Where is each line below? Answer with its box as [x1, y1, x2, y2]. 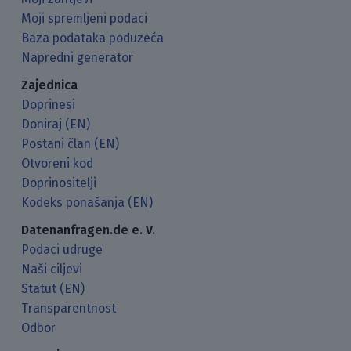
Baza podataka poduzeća [21, 30, 165, 45]
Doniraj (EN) [21, 116, 91, 132]
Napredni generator [21, 49, 134, 65]
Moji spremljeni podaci [21, 10, 148, 26]
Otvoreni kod [21, 155, 94, 171]
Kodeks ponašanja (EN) [21, 194, 154, 210]
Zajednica [21, 77, 78, 92]
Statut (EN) [21, 280, 85, 296]
